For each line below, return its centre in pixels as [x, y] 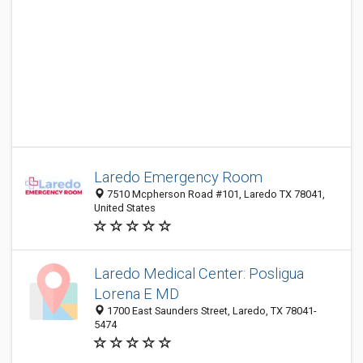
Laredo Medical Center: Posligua [199, 273]
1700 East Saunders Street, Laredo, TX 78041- [211, 311]
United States [125, 208]
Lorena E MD [137, 294]
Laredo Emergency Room [178, 177]
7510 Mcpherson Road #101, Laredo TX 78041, [215, 194]
